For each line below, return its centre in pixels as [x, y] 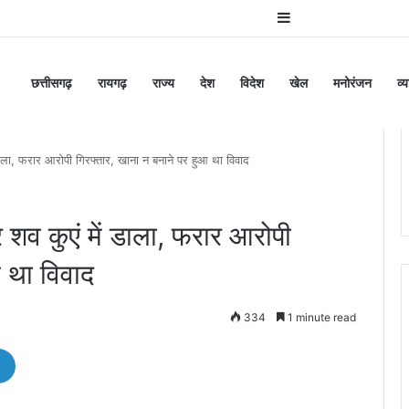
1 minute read [320, 317]
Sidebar [316, 17]
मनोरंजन [352, 83]
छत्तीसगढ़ [52, 83]
